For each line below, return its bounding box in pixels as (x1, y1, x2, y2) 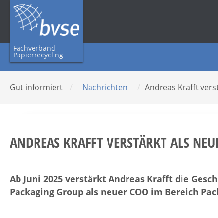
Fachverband (13, 43, 55, 53)
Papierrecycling (13, 50, 63, 59)
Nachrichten (82, 82, 127, 92)
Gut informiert (10, 82, 65, 92)
